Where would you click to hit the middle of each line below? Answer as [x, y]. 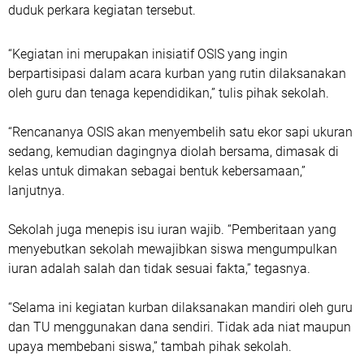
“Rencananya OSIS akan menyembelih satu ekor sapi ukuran [180, 132]
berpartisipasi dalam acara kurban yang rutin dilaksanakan [177, 74]
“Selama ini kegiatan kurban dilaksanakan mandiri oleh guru [180, 308]
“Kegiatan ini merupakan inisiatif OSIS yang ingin [148, 54]
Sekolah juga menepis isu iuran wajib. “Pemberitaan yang [172, 230]
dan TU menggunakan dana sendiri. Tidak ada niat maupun [180, 327]
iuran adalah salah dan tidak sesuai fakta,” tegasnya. [159, 269]
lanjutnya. [37, 191]
